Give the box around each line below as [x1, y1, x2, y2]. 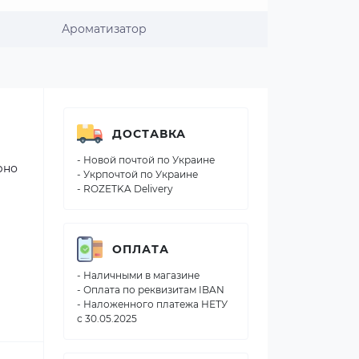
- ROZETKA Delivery [77, 183, 173, 195]
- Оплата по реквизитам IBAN [77, 284, 224, 296]
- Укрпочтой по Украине [77, 168, 198, 180]
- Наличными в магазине [77, 269, 200, 281]
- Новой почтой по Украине [77, 154, 215, 166]
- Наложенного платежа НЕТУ [77, 298, 228, 310]
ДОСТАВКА [112, 126, 186, 141]
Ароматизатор [62, 22, 147, 36]
